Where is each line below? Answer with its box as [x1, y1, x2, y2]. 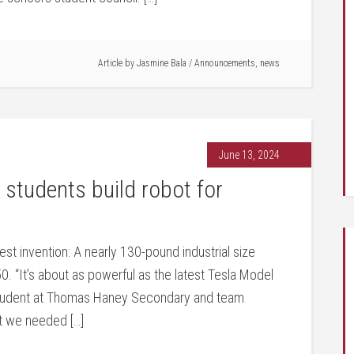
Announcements [194, 58, 255, 69]
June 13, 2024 [219, 149, 280, 161]
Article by [98, 58, 137, 69]
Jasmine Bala [137, 58, 186, 69]
